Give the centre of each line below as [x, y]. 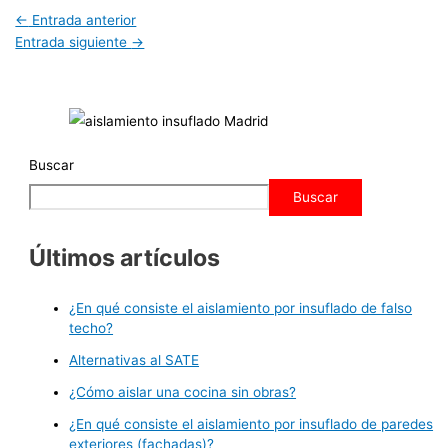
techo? [91, 327]
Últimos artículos [125, 258]
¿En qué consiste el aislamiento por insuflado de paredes [251, 423]
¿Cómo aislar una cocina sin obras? [183, 391]
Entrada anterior [82, 20]
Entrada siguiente [73, 42]
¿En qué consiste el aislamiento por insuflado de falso [241, 307]
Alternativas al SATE [134, 359]
